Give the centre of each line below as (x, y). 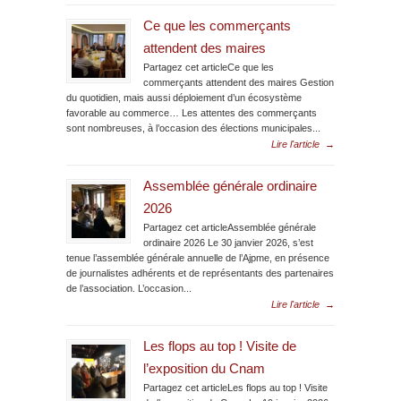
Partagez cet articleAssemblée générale (230, 227)
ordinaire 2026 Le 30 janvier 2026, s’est (228, 242)
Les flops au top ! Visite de (220, 346)
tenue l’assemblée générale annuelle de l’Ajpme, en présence (198, 257)
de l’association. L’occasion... (129, 288)
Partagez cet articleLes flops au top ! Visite (235, 387)
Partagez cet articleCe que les (209, 67)
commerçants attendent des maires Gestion (239, 82)
